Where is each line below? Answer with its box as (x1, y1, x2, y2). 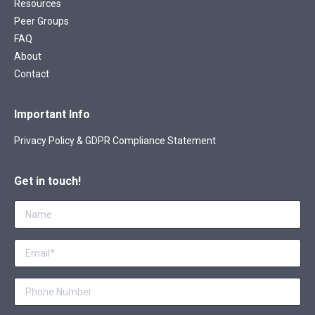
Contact (14, 67, 49, 79)
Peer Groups (14, 15, 69, 27)
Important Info (14, 107, 90, 121)
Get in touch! (14, 174, 81, 188)
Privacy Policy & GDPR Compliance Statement (14, 134, 216, 146)
